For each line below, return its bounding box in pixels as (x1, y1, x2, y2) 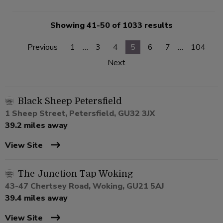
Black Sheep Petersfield (18, 96, 122, 106)
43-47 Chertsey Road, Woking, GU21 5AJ (5, 180, 164, 192)
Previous (27, 41, 58, 53)
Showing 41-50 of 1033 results (50, 19, 173, 31)
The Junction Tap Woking (18, 168, 133, 179)
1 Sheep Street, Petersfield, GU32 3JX (5, 108, 155, 119)
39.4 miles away (5, 192, 68, 204)
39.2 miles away (5, 119, 68, 131)
